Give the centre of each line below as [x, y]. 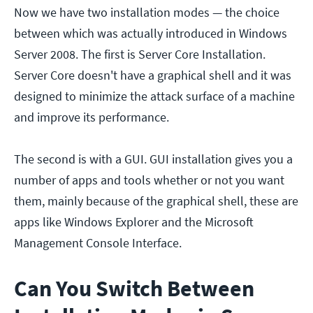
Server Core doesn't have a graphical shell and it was [153, 75]
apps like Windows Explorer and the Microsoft [134, 221]
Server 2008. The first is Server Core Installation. [140, 54]
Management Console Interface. [98, 242]
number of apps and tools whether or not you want [149, 180]
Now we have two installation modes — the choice [147, 12]
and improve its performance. [92, 117]
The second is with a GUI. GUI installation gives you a [153, 159]
